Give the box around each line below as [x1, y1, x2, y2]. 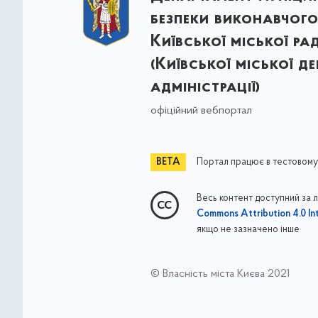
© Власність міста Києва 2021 [150, 268, 290, 280]
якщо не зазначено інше [196, 224, 300, 235]
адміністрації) [150, 78, 261, 96]
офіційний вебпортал [150, 104, 252, 116]
